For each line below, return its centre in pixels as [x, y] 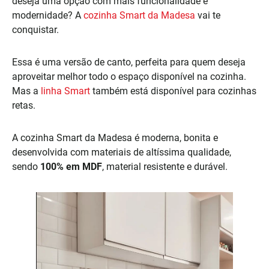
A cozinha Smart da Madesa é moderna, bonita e [115, 138]
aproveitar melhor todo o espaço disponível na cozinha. [129, 76]
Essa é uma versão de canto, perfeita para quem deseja [129, 62]
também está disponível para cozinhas [173, 91]
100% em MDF [71, 166]
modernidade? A [48, 15]
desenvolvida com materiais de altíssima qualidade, [122, 152]
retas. [24, 105]
